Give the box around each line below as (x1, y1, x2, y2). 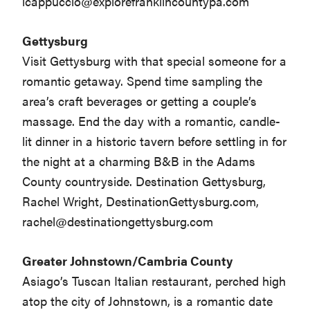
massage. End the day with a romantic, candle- (22, 112, 281, 130)
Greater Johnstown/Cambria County (22, 252, 233, 270)
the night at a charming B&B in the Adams (22, 152, 256, 170)
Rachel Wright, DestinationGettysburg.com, (22, 192, 259, 210)
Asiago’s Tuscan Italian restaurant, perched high (22, 272, 286, 290)
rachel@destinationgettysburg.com (22, 212, 214, 230)
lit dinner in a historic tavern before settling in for (22, 132, 287, 150)
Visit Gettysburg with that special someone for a (22, 52, 287, 70)
